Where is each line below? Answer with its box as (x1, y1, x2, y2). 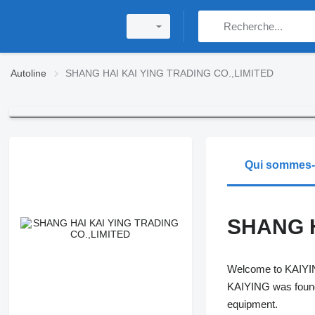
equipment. (226, 298, 278, 311)
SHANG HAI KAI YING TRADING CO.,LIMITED (65, 67, 274, 79)
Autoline (11, 67, 46, 79)
